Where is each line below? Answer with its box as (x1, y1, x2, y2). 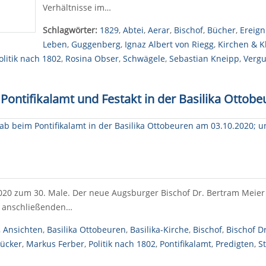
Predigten (215, 238, 254, 249)
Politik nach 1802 (88, 238, 156, 249)
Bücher (207, 24, 236, 36)
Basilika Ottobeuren (46, 224, 126, 235)
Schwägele (122, 53, 165, 64)
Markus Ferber (26, 238, 84, 249)
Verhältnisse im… (42, 2, 111, 13)
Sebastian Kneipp (169, 53, 239, 64)
